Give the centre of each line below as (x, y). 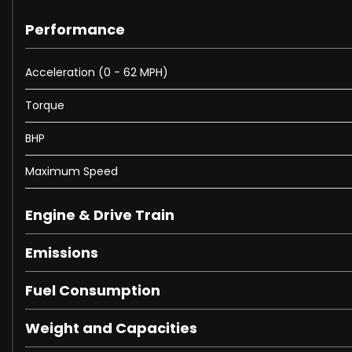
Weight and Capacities (111, 328)
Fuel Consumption (93, 291)
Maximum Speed (71, 172)
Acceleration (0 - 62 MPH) (97, 73)
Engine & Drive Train (100, 215)
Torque (45, 106)
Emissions (62, 253)
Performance (75, 30)
